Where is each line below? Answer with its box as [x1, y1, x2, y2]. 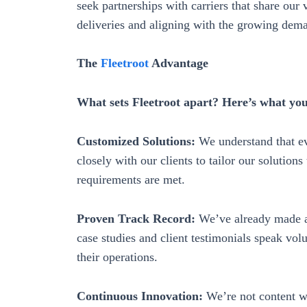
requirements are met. [77, 172, 185, 186]
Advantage [151, 56, 208, 71]
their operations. [77, 249, 158, 264]
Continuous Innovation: [77, 288, 203, 303]
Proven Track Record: [77, 211, 195, 225]
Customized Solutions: [77, 134, 195, 148]
